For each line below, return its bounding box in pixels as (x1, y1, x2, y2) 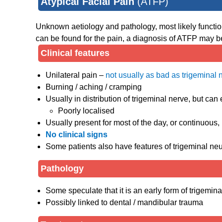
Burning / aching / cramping (46, 83, 142, 92)
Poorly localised (58, 107, 114, 115)
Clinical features (41, 48, 110, 58)
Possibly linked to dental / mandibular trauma (46, 198, 203, 207)
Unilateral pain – (46, 71, 106, 80)
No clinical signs (46, 130, 108, 139)
